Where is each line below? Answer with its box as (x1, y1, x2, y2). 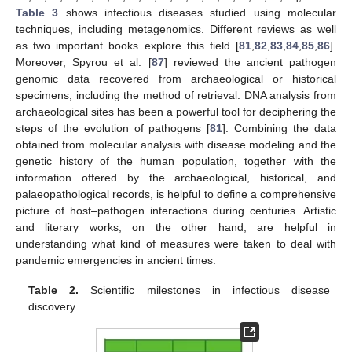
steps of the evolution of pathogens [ (16, 122, 211, 135)
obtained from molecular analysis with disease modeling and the (16, 138, 336, 152)
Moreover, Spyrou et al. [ (16, 56, 152, 69)
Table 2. (28, 284, 79, 297)
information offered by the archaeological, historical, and (16, 171, 336, 185)
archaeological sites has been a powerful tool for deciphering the (16, 105, 336, 119)
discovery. (28, 300, 79, 313)
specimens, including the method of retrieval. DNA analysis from (16, 89, 336, 102)
